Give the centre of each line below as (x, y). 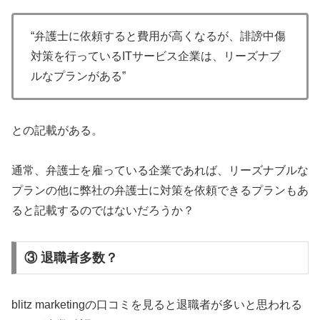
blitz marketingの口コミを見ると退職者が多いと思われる (157, 304)
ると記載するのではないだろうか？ (103, 211)
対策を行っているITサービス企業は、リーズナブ (156, 56)
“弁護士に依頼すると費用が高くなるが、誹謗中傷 (158, 36)
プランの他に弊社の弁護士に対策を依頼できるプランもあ (160, 191)
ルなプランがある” (78, 76)
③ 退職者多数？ (71, 257)
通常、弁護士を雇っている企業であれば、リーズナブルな (160, 171)
